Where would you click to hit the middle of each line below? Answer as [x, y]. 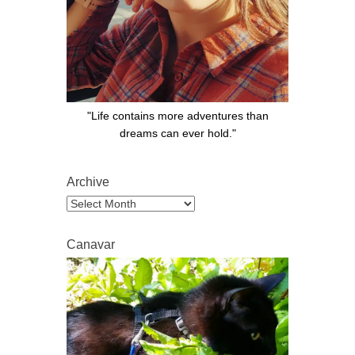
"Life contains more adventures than [177, 115]
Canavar [91, 244]
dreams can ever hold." [177, 133]
